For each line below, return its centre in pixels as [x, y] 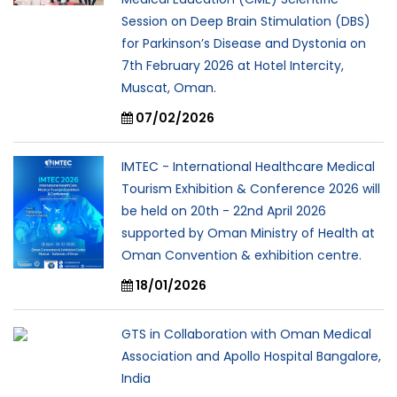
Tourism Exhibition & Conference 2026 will [251, 188]
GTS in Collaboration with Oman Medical [246, 334]
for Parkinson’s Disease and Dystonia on [244, 43]
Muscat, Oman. [169, 87]
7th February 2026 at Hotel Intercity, [233, 65]
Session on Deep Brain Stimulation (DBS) [246, 21]
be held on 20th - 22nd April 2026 [224, 210]
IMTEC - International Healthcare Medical [248, 166]
